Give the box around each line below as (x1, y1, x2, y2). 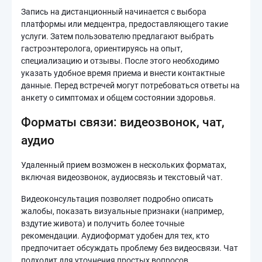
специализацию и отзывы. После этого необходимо (21, 56, 219, 65)
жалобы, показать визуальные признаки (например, (21, 206, 224, 216)
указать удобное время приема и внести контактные (21, 68, 225, 78)
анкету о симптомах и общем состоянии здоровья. (21, 93, 216, 102)
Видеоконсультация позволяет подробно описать (21, 194, 213, 204)
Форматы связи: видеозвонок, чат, (21, 115, 225, 129)
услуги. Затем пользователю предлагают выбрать (21, 32, 214, 41)
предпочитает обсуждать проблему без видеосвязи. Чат (21, 243, 238, 253)
